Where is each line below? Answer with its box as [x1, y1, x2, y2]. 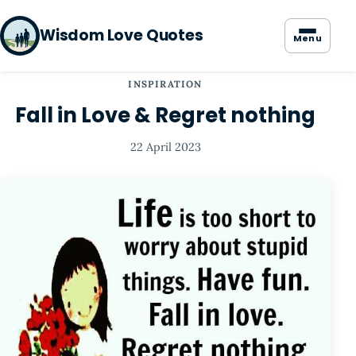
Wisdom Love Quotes [40, 25, 203, 46]
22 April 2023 [130, 140, 201, 155]
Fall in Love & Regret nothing [15, 101, 315, 130]
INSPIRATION [128, 78, 203, 90]
